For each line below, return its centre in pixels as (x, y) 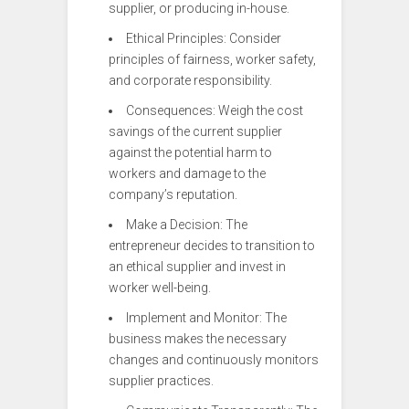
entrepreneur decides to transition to (212, 246)
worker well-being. (160, 288)
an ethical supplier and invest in (197, 267)
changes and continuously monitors (214, 360)
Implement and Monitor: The (206, 318)
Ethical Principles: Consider (204, 39)
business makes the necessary (198, 339)
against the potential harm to (190, 153)
